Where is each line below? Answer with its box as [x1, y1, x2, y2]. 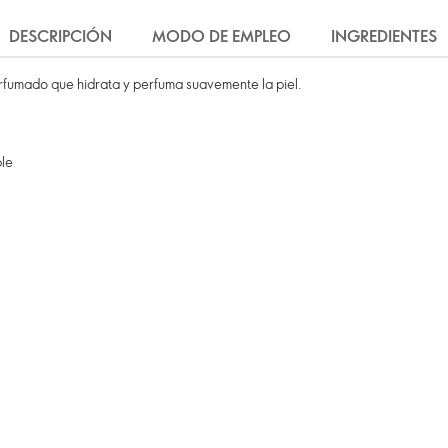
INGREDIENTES [331, 25, 437, 48]
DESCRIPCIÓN [9, 25, 112, 48]
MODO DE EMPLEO [152, 25, 291, 48]
